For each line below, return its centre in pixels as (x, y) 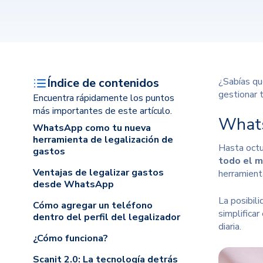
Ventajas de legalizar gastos (98, 173)
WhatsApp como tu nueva (92, 128)
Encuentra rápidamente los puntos (104, 98)
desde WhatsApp (73, 184)
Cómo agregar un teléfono (93, 205)
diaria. (231, 227)
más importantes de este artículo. (102, 111)
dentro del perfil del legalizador (107, 217)
